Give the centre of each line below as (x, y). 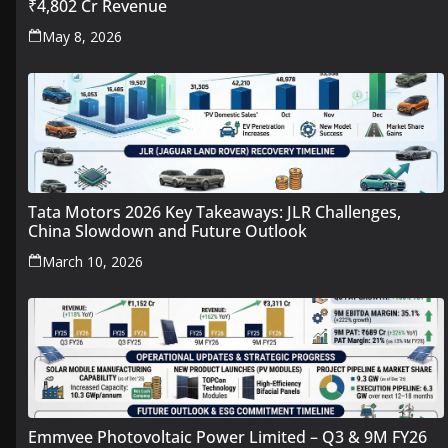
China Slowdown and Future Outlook (167, 231)
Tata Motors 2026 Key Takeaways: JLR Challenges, (214, 212)
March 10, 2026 (92, 261)
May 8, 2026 (82, 36)
